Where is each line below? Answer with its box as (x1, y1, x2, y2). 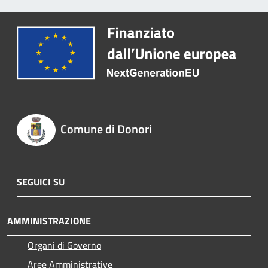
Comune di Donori (60, 120, 152, 139)
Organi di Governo (28, 237, 101, 252)
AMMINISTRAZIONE (7, 213, 91, 228)
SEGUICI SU (17, 174, 65, 189)
